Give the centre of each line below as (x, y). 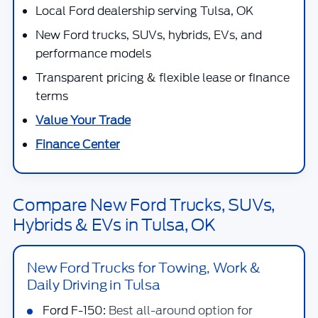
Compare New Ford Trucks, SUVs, (144, 205)
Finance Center (78, 144)
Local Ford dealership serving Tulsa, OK (144, 11)
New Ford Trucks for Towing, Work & (144, 268)
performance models (93, 54)
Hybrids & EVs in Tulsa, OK (115, 225)
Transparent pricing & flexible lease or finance (163, 78)
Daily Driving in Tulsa (94, 285)
